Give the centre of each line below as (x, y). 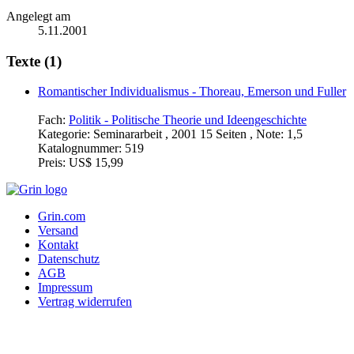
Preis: (53, 163)
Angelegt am (38, 16)
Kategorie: (66, 134)
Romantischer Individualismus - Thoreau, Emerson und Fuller (192, 92)
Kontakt (58, 245)
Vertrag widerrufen (85, 302)
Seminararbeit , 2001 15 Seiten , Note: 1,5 (198, 134)
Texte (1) (34, 61)
